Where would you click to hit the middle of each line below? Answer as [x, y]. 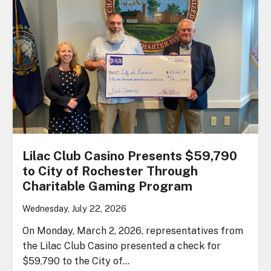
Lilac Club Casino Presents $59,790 [130, 155]
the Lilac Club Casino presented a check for [122, 246]
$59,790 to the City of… [76, 261]
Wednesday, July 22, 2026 [75, 208]
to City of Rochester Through [110, 171]
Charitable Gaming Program [108, 186]
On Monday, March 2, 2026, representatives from [133, 230]
